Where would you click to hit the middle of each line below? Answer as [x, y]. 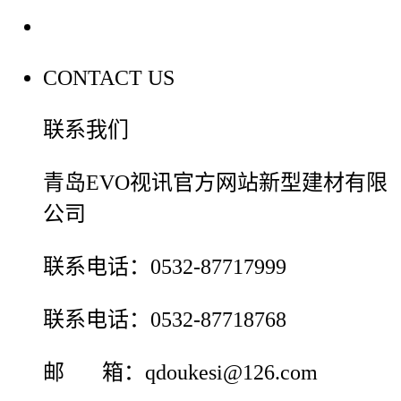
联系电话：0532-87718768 [165, 320]
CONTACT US [109, 78]
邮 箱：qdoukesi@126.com [180, 373]
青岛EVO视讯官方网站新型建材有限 [215, 183]
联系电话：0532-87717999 [165, 267]
